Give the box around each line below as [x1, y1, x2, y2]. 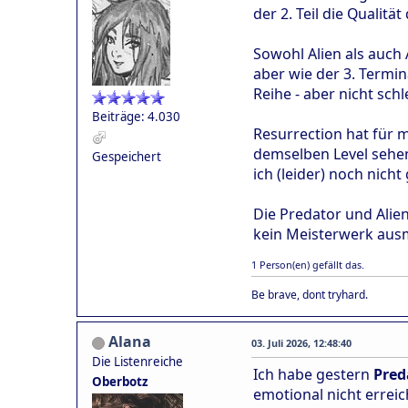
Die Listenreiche [92, 352, 183, 370]
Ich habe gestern [253, 363, 373, 384]
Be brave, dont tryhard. [251, 286, 368, 302]
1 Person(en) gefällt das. [251, 257, 364, 271]
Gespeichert [92, 148, 161, 165]
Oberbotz [92, 372, 148, 390]
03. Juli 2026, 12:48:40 [251, 335, 352, 350]
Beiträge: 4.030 [92, 107, 180, 125]
